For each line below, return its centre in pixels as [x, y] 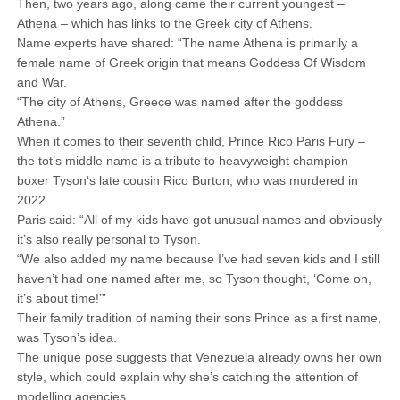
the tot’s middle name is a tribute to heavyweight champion [182, 161]
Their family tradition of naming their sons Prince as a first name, [199, 318]
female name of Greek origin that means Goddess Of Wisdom [191, 62]
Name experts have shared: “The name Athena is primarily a [187, 43]
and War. [42, 82]
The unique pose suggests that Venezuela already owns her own [199, 357]
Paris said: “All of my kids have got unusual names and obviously [199, 220]
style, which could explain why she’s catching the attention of [187, 377]
